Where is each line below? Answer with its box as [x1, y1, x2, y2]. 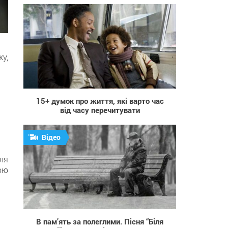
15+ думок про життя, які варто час [36, 95, 164, 106]
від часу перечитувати [60, 104, 140, 115]
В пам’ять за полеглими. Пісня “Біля [36, 216, 163, 226]
